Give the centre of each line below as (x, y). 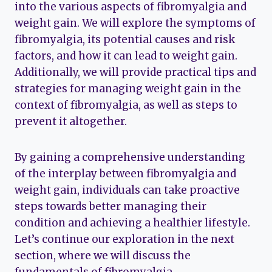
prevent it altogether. (71, 122)
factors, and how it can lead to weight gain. (126, 56)
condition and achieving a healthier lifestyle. (132, 223)
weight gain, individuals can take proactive (127, 190)
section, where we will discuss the (103, 256)
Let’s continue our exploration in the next (124, 240)
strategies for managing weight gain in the (128, 89)
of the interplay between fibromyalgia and (125, 174)
